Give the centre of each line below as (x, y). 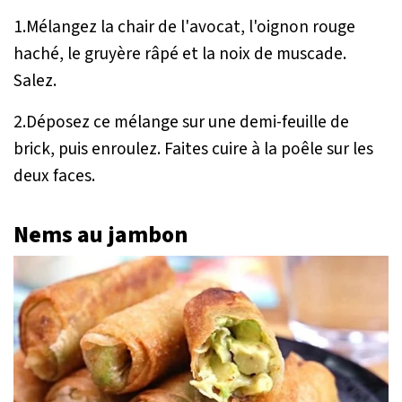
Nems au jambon (100, 236)
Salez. (35, 81)
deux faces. (54, 176)
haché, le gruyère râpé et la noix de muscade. (180, 54)
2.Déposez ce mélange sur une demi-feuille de (181, 122)
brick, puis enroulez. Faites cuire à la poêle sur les (193, 149)
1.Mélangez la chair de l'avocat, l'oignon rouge (184, 27)
